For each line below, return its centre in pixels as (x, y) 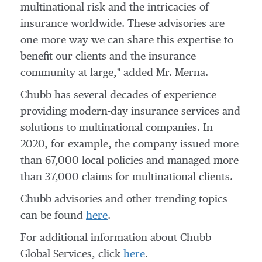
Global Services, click (72, 254)
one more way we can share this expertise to (127, 40)
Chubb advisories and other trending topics (124, 199)
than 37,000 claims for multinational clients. (127, 177)
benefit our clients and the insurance (108, 57)
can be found (53, 216)
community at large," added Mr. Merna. (114, 73)
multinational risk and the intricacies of (115, 8)
